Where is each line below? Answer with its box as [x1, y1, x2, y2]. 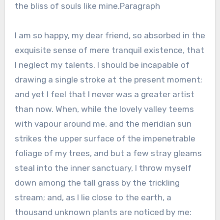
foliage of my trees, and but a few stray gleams [14, 148, 202, 158]
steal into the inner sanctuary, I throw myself [14, 163, 192, 173]
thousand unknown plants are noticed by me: [14, 207, 192, 217]
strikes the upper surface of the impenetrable [14, 133, 195, 143]
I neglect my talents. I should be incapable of [14, 59, 190, 70]
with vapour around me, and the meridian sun [14, 118, 192, 129]
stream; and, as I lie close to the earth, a [14, 192, 171, 202]
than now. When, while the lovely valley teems [14, 104, 194, 114]
